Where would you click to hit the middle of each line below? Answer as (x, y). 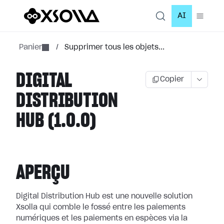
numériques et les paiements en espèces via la (102, 218)
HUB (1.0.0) (56, 121)
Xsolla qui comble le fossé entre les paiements (101, 207)
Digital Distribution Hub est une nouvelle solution (104, 196)
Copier (172, 79)
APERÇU (43, 173)
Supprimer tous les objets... (114, 47)
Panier (30, 47)
